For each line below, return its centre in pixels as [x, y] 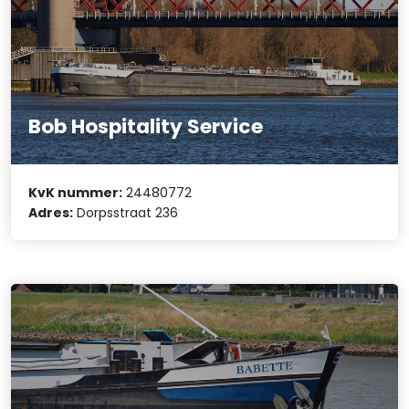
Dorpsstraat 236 [126, 212]
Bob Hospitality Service [146, 127]
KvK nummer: [76, 192]
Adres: [51, 212]
